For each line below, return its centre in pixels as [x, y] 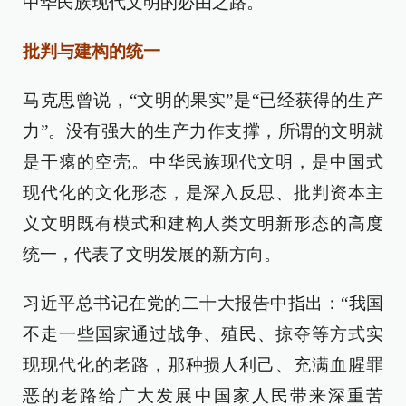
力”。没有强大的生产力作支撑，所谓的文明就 [203, 131]
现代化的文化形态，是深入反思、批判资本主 [203, 193]
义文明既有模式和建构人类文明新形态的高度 [203, 223]
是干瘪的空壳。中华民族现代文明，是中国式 [203, 162]
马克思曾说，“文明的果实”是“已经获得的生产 [203, 100]
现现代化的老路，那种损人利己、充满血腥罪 [203, 365]
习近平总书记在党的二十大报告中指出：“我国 [203, 303]
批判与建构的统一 [92, 51]
